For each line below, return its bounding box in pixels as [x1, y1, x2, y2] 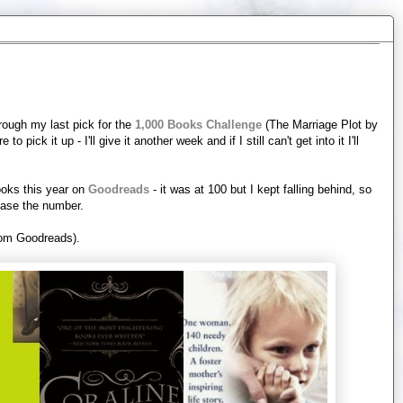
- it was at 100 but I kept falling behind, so [149, 182, 372, 196]
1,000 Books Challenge [135, 117, 262, 131]
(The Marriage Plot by [262, 117, 378, 131]
